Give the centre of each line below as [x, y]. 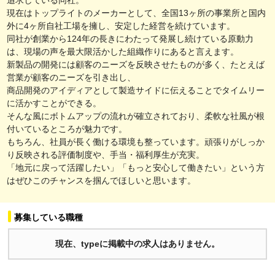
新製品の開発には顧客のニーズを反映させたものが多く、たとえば [136, 64]
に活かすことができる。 [54, 103]
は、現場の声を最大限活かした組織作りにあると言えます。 [123, 51]
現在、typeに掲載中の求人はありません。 [137, 243]
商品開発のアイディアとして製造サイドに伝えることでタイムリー [136, 90]
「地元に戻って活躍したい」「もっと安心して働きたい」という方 [136, 167]
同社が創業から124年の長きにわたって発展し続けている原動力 [130, 38]
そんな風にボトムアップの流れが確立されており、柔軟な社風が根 [136, 116]
